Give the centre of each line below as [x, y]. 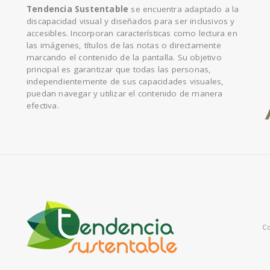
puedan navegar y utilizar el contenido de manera [125, 94]
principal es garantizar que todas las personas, [119, 70]
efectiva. [43, 106]
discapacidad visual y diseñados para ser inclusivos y [131, 21]
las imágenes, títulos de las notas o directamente [124, 46]
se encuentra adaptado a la [184, 9]
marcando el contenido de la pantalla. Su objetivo [124, 58]
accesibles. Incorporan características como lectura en [132, 33]
